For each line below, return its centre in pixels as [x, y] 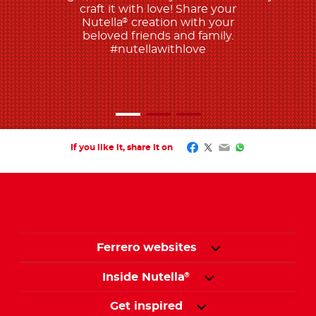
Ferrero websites [146, 247]
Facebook [214, 147]
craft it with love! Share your [158, 9]
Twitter [223, 147]
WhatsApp [265, 147]
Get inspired [146, 306]
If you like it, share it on [121, 147]
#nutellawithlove [158, 49]
